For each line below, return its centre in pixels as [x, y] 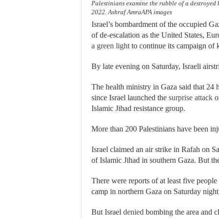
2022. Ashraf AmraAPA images [132, 12]
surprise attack [191, 98]
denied [133, 212]
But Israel [107, 212]
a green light [110, 46]
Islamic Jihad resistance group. [138, 108]
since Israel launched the [130, 98]
